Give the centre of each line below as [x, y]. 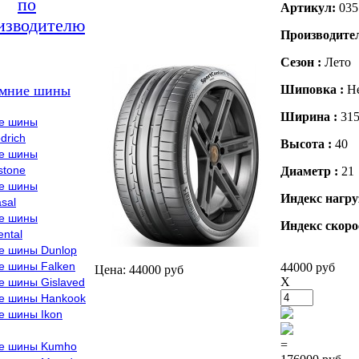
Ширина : [311, 117]
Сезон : [303, 62]
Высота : [308, 144]
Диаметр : [311, 171]
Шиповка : [314, 89]
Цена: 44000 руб [139, 270]
